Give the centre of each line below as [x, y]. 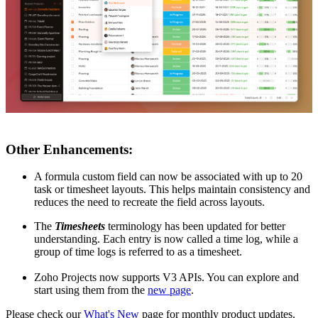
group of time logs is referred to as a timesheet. [138, 252]
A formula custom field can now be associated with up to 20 [168, 177]
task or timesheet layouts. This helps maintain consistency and [172, 190]
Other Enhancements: [69, 149]
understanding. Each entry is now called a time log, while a [166, 239]
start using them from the [91, 290]
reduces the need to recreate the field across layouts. [149, 202]
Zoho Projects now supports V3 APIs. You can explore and [166, 278]
